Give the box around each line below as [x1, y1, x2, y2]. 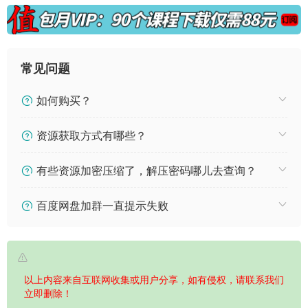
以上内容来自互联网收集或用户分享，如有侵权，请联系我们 [24, 274, 284, 286]
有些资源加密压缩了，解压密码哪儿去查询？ [33, 164, 256, 178]
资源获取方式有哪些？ [33, 129, 146, 143]
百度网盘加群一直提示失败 [33, 199, 168, 213]
